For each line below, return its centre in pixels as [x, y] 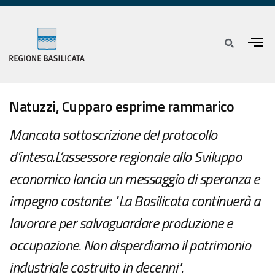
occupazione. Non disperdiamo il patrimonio [130, 245]
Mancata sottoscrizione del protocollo [113, 135]
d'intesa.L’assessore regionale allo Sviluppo [125, 157]
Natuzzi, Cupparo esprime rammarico [122, 107]
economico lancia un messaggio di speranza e [134, 179]
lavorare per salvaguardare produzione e [121, 223]
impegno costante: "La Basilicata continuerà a [135, 201]
